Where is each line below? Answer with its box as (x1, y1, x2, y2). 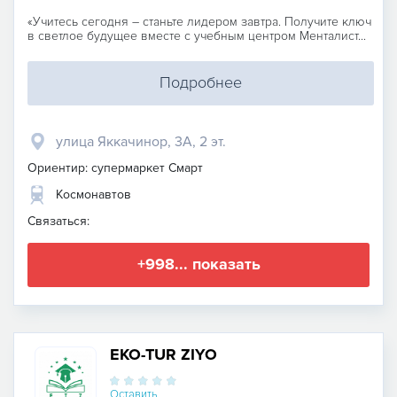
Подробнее (160, 73, 242, 93)
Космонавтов (56, 186, 131, 202)
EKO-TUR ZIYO (110, 344, 217, 364)
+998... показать (136, 254, 261, 275)
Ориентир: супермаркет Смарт (27, 160, 203, 175)
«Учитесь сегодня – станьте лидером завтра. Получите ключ (27, 13, 371, 29)
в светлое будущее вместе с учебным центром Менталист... (27, 27, 366, 43)
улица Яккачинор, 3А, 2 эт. (56, 132, 226, 151)
